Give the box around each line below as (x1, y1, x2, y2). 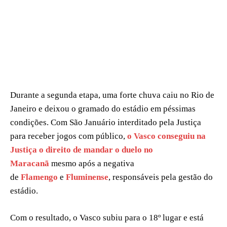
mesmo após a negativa (49, 159, 134, 169)
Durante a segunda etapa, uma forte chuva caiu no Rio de (10, 90, 214, 100)
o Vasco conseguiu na (127, 131, 206, 141)
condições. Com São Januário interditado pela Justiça (10, 118, 201, 128)
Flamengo (21, 172, 58, 182)
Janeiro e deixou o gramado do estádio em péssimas (10, 104, 196, 114)
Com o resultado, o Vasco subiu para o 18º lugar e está (10, 213, 204, 223)
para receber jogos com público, (10, 131, 127, 141)
